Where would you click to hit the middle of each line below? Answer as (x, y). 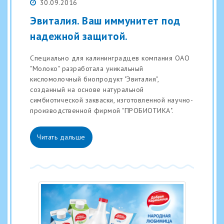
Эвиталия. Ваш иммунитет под (105, 21)
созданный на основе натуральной (87, 89)
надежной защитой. (79, 36)
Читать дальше (61, 137)
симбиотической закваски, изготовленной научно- (111, 100)
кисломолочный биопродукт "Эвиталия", (94, 79)
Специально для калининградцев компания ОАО (110, 58)
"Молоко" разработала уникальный (87, 68)
